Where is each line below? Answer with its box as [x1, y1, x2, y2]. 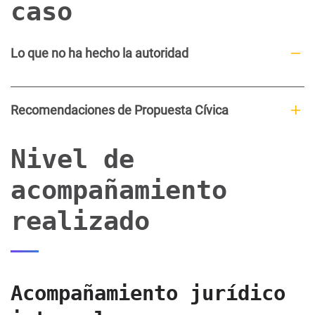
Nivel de [11, 143, 134, 174]
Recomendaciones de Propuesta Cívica [11, 102, 229, 117]
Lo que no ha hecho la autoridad [11, 45, 188, 60]
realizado [11, 205, 150, 236]
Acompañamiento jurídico [11, 281, 285, 305]
